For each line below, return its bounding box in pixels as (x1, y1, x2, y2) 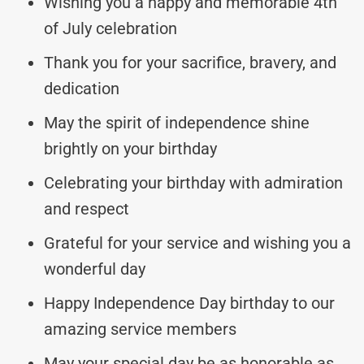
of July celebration (44, 18, 177, 38)
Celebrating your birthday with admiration (44, 172, 343, 193)
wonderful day (44, 258, 145, 279)
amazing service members (44, 318, 236, 339)
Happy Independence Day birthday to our (44, 292, 335, 313)
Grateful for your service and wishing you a (44, 232, 351, 253)
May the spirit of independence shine (44, 112, 310, 132)
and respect (44, 198, 129, 219)
